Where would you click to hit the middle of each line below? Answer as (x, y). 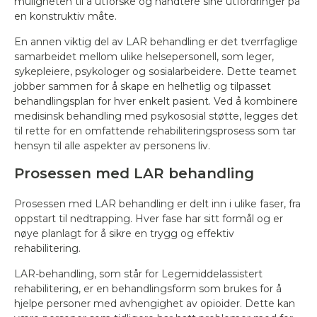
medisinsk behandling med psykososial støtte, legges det (156, 116)
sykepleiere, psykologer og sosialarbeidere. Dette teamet (155, 71)
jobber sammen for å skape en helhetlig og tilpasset (143, 86)
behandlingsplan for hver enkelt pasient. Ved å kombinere (156, 101)
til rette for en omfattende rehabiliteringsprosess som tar (155, 131)
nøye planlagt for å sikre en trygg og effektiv (124, 234)
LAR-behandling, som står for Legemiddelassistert (138, 274)
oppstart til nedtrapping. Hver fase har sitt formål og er (149, 219)
